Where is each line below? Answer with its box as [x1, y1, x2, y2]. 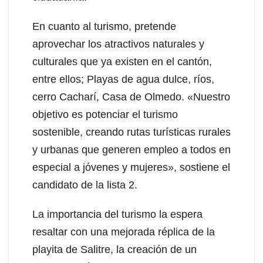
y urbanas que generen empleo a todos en [32, 143, 231, 156]
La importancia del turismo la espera [32, 208, 203, 220]
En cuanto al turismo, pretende [32, 20, 176, 32]
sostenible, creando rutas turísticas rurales [32, 126, 231, 138]
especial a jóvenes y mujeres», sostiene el [32, 161, 230, 173]
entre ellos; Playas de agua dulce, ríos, [32, 73, 214, 85]
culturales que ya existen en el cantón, [32, 55, 212, 68]
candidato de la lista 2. [32, 178, 137, 191]
